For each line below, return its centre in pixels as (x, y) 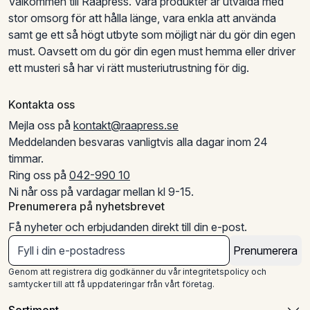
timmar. (26, 158)
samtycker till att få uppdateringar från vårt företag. (111, 284)
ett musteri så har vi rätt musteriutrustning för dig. (129, 67)
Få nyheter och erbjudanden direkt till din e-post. (128, 227)
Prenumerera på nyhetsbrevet (86, 206)
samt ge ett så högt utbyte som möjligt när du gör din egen (152, 34)
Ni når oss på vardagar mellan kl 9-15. (101, 191)
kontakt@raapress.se (126, 125)
